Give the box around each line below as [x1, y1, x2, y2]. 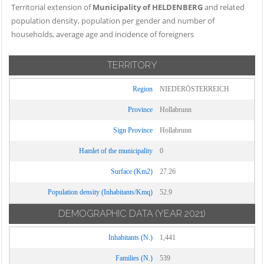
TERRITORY [107, 60, 157, 71]
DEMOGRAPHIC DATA [58, 208, 153, 219]
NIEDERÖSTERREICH [160, 85, 229, 93]
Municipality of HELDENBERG [93, 2, 203, 12]
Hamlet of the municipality [79, 147, 153, 155]
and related [203, 2, 245, 12]
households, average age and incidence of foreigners [11, 29, 194, 39]
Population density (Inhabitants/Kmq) [48, 188, 153, 196]
